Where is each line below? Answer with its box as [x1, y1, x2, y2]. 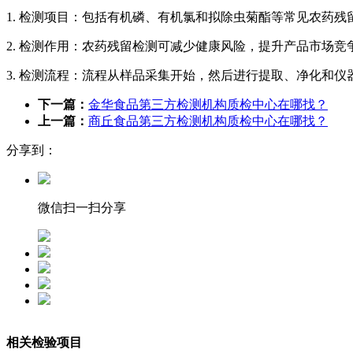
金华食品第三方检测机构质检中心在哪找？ [88, 98, 328, 112]
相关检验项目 [6, 336, 82, 350]
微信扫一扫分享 [38, 201, 126, 215]
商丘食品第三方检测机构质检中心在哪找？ [88, 114, 328, 128]
